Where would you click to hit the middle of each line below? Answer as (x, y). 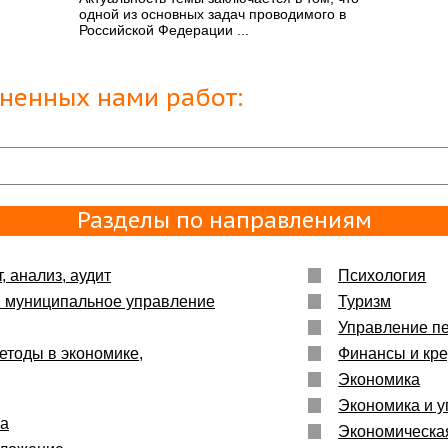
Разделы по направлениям (224, 220)
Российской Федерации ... (164, 30)
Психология (382, 276)
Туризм (365, 302)
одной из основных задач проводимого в (212, 14)
